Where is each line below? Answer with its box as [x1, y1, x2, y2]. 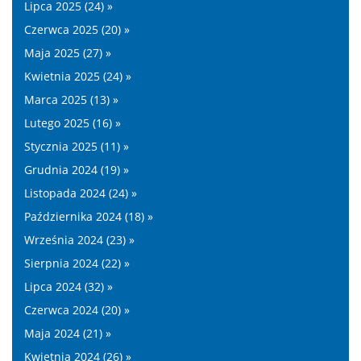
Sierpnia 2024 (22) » [24, 255, 130, 271]
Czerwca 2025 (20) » [24, 22, 130, 37]
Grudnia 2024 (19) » [24, 162, 129, 177]
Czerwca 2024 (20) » [24, 302, 130, 317]
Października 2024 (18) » [24, 209, 153, 224]
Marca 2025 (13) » [24, 92, 118, 107]
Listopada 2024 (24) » [24, 185, 137, 201]
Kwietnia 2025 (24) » [24, 68, 131, 84]
